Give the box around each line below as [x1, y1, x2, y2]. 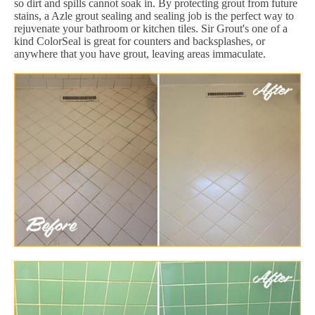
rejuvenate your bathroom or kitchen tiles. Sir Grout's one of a [14, 22, 288, 34]
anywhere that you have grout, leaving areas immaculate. [14, 47, 266, 60]
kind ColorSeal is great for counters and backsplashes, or [14, 34, 265, 47]
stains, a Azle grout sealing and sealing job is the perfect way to [14, 9, 294, 22]
